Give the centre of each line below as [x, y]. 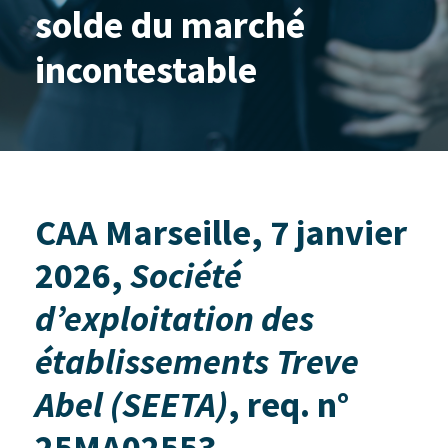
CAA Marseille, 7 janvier [221, 232]
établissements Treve [197, 361]
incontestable [146, 69]
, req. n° [288, 404]
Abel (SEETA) [131, 404]
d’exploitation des [174, 318]
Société [186, 275]
